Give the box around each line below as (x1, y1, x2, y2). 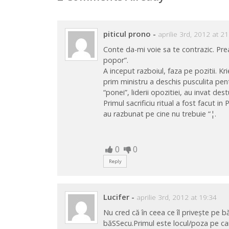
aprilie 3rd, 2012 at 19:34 (136, 193, 217, 202)
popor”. (103, 55, 129, 65)
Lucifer (103, 192, 130, 202)
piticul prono (103, 29, 151, 39)
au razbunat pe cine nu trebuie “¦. (103, 108, 217, 119)
